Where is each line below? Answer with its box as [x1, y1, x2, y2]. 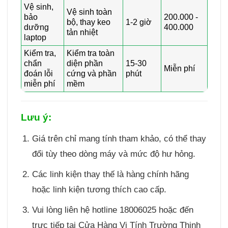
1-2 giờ [125, 18, 152, 27]
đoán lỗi [23, 69, 53, 78]
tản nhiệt [66, 28, 98, 37]
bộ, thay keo [66, 18, 110, 27]
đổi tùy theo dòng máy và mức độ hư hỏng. [32, 149, 195, 159]
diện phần [66, 59, 103, 68]
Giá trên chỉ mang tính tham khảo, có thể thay [32, 133, 206, 144]
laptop [23, 33, 46, 42]
